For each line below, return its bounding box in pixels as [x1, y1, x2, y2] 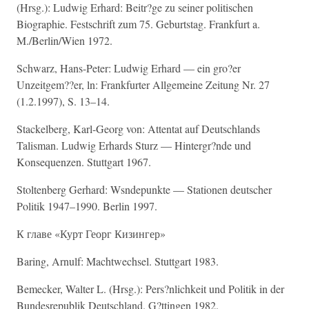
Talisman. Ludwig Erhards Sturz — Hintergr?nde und [17, 138, 251, 152]
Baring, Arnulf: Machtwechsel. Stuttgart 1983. [17, 254, 219, 268]
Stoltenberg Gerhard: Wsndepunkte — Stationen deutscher [17, 182, 272, 197]
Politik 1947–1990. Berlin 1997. [17, 199, 157, 213]
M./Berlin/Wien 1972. [17, 33, 112, 48]
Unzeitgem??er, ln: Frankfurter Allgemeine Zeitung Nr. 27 [17, 77, 270, 92]
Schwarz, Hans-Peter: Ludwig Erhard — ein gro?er [17, 61, 241, 75]
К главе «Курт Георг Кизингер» [17, 226, 166, 241]
